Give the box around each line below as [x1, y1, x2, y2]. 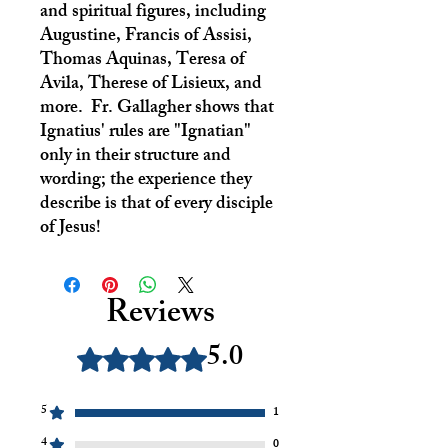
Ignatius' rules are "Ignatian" [40, 116, 251, 149]
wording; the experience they [40, 164, 252, 197]
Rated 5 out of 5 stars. [76, 344, 230, 362]
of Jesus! [40, 212, 101, 245]
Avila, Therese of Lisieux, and [40, 68, 262, 101]
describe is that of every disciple [40, 188, 273, 221]
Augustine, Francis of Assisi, [40, 20, 252, 53]
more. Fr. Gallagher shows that [40, 92, 274, 125]
